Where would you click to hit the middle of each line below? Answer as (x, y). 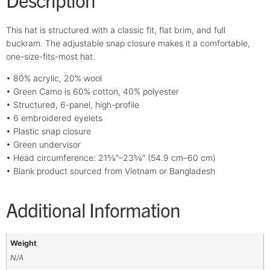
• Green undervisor (43, 145)
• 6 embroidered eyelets (54, 118)
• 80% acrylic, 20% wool (54, 78)
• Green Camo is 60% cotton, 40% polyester (93, 92)
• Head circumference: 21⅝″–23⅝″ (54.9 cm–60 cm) (111, 158)
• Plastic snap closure (49, 131)
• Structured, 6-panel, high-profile (73, 105)
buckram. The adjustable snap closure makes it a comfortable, (128, 43)
